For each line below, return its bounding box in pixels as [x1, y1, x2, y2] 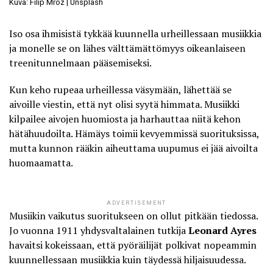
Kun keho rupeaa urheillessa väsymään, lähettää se [9, 83, 232, 97]
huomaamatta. [9, 156, 73, 170]
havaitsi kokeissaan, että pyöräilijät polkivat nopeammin [9, 238, 257, 252]
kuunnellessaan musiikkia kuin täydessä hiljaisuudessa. [9, 253, 246, 267]
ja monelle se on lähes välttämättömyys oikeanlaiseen [9, 41, 246, 55]
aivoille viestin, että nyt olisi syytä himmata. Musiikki [9, 97, 239, 112]
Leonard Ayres [188, 224, 257, 238]
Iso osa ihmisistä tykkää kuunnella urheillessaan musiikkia [9, 27, 261, 41]
